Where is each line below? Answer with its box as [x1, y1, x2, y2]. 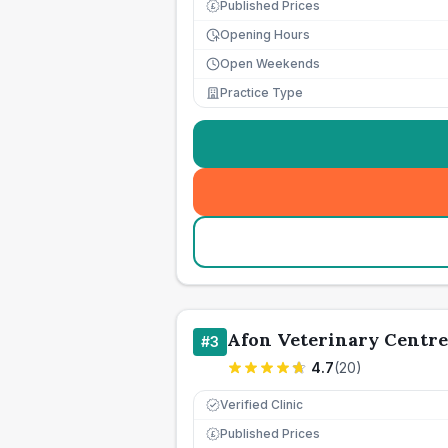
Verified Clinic [220, 397, 303, 412]
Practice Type [220, 85, 303, 100]
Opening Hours [220, 27, 310, 42]
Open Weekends [220, 56, 320, 71]
